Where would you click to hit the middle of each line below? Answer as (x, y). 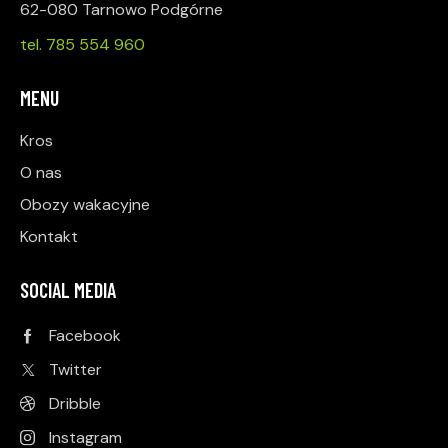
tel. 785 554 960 (82, 45)
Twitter (75, 369)
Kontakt (49, 237)
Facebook (84, 335)
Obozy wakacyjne (85, 205)
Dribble (74, 403)
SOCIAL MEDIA (68, 290)
